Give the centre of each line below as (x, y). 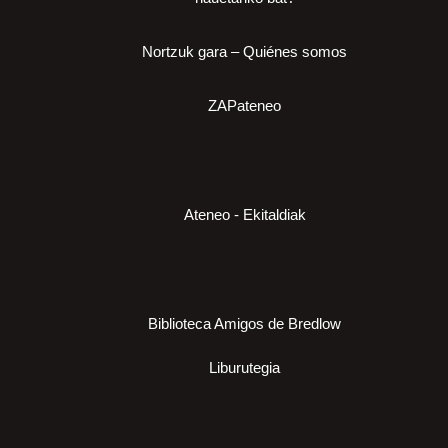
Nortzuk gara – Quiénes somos (244, 52)
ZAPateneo (244, 106)
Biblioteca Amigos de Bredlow (244, 324)
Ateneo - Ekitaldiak (244, 215)
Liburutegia (244, 368)
